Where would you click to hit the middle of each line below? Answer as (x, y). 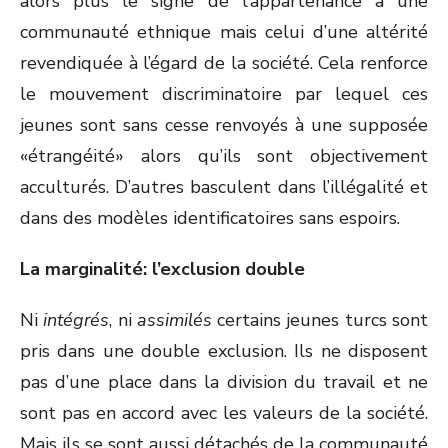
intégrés (76, 320)
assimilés (174, 320)
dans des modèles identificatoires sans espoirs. (210, 218)
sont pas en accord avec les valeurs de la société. (224, 413)
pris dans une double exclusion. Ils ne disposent (224, 351)
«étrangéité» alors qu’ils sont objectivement (224, 156)
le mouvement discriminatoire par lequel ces (224, 94)
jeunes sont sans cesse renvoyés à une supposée (224, 125)
